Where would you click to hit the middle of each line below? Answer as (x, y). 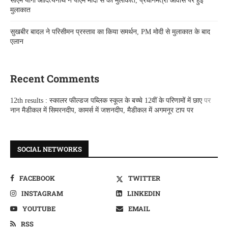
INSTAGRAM (42, 193)
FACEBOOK (37, 178)
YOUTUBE (39, 208)
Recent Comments (55, 78)
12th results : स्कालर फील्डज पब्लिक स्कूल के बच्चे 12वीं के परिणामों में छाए (106, 100)
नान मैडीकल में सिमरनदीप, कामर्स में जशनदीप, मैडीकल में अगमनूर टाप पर (102, 110)
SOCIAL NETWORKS (50, 149)
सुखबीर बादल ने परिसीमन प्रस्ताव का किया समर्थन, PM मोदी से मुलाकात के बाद (110, 32)
